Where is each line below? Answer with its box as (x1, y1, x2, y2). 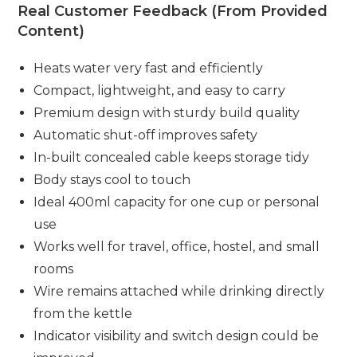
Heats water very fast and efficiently (33, 60, 264, 76)
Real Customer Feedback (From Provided (18, 2, 328, 20)
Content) (18, 22, 85, 40)
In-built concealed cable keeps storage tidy (33, 149, 310, 165)
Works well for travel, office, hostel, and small (33, 238, 320, 254)
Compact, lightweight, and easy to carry (33, 82, 286, 98)
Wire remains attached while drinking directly (33, 283, 325, 299)
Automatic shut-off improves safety (33, 127, 258, 143)
